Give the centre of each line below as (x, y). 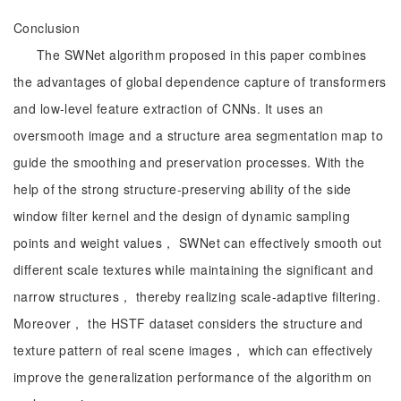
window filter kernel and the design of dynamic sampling (182, 216)
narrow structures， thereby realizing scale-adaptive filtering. (197, 296)
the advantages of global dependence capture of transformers (200, 81)
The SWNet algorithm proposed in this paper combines (202, 55)
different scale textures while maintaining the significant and (194, 269)
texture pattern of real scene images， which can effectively (193, 350)
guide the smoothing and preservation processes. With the (189, 162)
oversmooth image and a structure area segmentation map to (198, 135)
